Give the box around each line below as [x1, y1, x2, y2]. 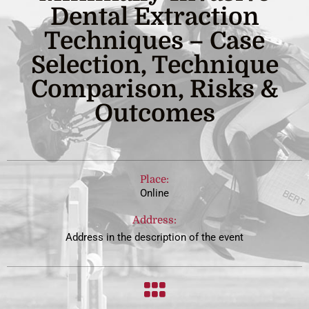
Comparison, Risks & [31, 75, 278, 103]
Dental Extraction [50, 3, 259, 30]
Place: [140, 173, 169, 186]
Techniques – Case [44, 27, 265, 54]
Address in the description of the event [66, 231, 243, 243]
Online [140, 187, 169, 199]
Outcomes [94, 99, 215, 127]
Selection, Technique [30, 51, 279, 79]
